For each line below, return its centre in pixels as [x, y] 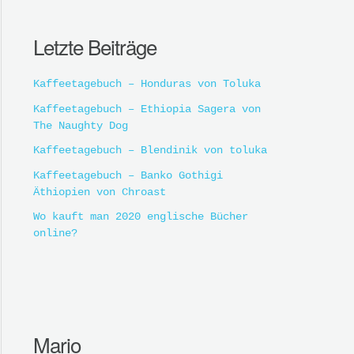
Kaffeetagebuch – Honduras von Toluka [147, 84]
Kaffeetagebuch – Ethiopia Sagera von [147, 109]
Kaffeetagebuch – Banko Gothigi [128, 175]
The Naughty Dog [81, 125]
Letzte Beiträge [95, 47]
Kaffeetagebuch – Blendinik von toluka [150, 151]
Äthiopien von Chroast [100, 192]
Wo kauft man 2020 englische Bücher [141, 217]
